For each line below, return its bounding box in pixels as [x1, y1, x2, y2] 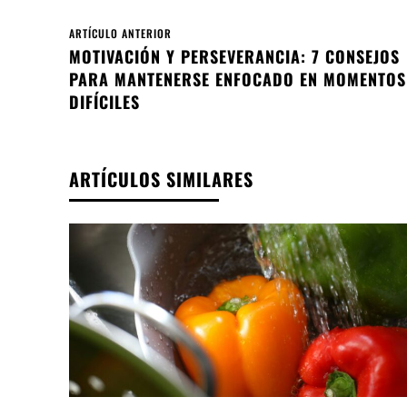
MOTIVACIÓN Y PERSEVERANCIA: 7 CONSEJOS [69, 45, 400, 69]
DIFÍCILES [69, 90, 140, 114]
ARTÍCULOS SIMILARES [69, 165, 253, 194]
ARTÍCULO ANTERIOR [69, 25, 172, 42]
